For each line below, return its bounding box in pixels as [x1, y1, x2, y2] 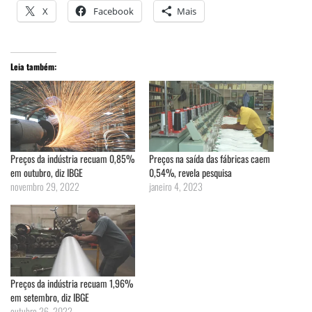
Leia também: [10, 60, 56, 72]
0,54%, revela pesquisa [149, 165, 232, 180]
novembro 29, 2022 [10, 179, 79, 194]
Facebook [93, 4, 134, 17]
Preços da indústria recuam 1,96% [10, 275, 133, 290]
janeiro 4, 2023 [149, 179, 203, 194]
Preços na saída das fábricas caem [149, 151, 270, 166]
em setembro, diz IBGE [10, 289, 89, 304]
